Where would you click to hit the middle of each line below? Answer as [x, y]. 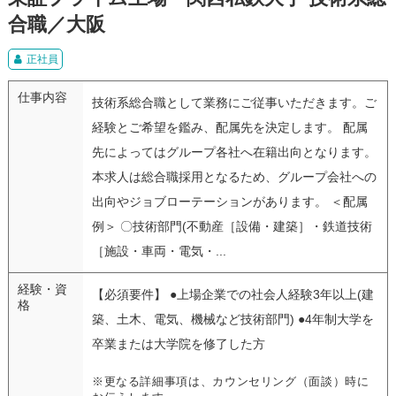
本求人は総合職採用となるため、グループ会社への [234, 176]
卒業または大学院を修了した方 [178, 343]
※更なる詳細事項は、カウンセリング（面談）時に [230, 381]
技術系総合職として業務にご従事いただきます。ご [234, 102]
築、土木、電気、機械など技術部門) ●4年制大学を [232, 319]
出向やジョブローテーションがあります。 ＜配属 [229, 201]
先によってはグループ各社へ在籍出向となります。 [234, 152]
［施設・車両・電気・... [159, 251]
